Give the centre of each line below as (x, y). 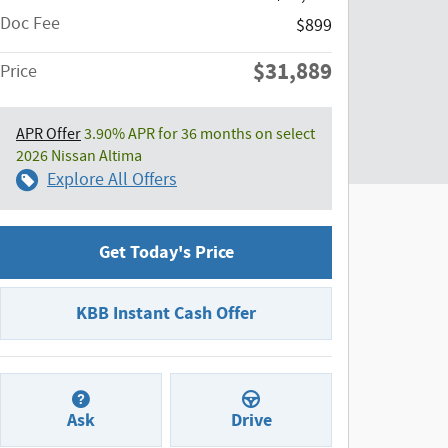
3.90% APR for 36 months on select (198, 134)
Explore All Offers (112, 179)
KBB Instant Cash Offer (166, 313)
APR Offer (48, 134)
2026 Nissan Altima (79, 156)
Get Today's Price (166, 252)
